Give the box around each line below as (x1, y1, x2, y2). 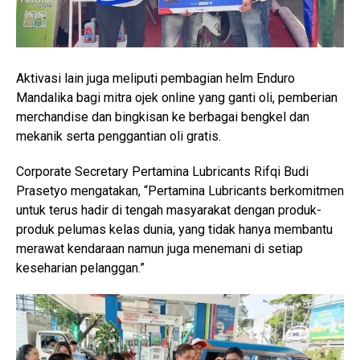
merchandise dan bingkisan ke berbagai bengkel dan (16, 109, 309, 125)
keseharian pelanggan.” (16, 260, 145, 276)
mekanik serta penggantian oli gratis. (16, 129, 221, 145)
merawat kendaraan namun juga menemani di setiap (16, 241, 303, 257)
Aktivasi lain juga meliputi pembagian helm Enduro (16, 71, 295, 87)
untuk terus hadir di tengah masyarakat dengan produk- (16, 202, 321, 219)
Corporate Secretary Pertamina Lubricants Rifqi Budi (16, 164, 309, 180)
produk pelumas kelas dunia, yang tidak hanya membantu (16, 222, 333, 238)
